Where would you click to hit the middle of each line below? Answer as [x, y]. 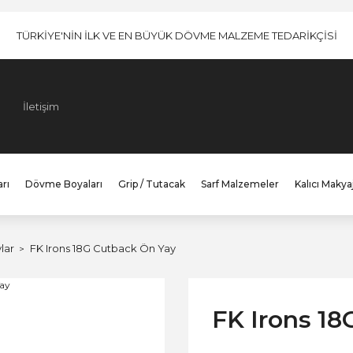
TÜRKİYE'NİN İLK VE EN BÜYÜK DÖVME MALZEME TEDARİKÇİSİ [176, 35]
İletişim [41, 106]
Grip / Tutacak [151, 184]
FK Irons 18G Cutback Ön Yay [102, 248]
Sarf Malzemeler [240, 184]
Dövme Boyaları [63, 184]
